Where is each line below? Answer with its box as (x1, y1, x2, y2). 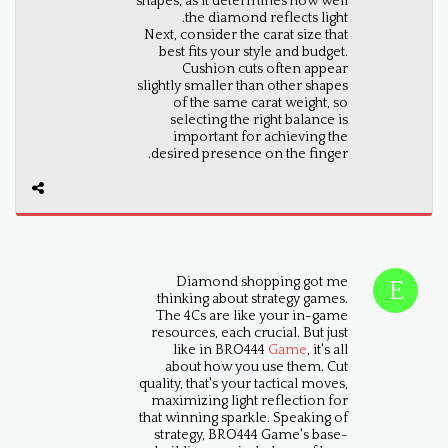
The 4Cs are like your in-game (156, 308, 349, 324)
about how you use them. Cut (165, 359, 349, 375)
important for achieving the (172, 129, 348, 145)
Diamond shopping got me (176, 274, 349, 290)
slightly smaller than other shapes (136, 78, 348, 94)
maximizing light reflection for (151, 393, 349, 409)
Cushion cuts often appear (181, 61, 348, 77)
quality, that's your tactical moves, (139, 376, 349, 392)
